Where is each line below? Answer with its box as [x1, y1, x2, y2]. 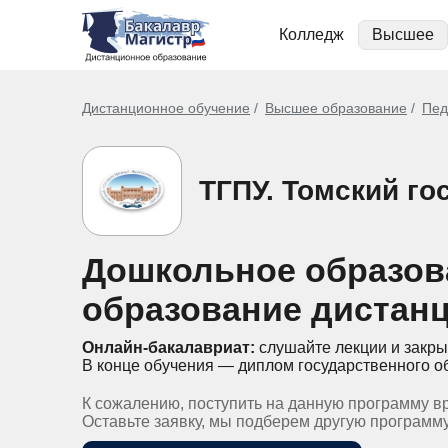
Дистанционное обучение [82, 100, 250, 116]
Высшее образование [265, 100, 407, 116]
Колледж [279, 26, 344, 43]
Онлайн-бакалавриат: [82, 339, 255, 356]
